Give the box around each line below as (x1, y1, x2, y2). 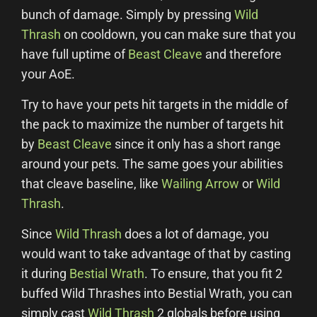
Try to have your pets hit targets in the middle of (21, 97, 288, 112)
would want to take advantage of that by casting (21, 246, 291, 261)
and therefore (202, 47, 282, 62)
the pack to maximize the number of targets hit (21, 117, 284, 132)
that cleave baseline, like (21, 176, 161, 191)
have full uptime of (21, 47, 128, 62)
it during (21, 266, 69, 281)
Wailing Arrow (161, 176, 239, 191)
